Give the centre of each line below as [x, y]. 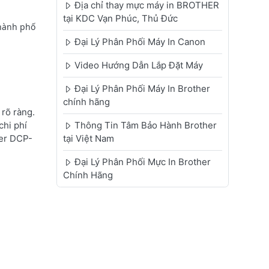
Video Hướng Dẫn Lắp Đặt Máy [138, 65]
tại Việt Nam [88, 139]
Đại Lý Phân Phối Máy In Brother [142, 89]
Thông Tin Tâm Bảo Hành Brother [145, 125]
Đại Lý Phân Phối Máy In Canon [140, 42]
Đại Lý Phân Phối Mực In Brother [142, 162]
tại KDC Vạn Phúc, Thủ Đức [120, 19]
